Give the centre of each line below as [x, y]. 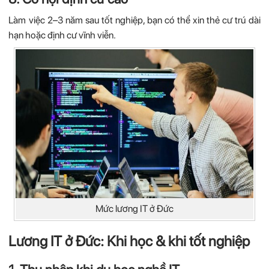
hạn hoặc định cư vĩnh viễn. [62, 35]
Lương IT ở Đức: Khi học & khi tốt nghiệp [129, 241]
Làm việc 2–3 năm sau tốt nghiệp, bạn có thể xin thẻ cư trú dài [134, 20]
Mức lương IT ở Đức [134, 208]
